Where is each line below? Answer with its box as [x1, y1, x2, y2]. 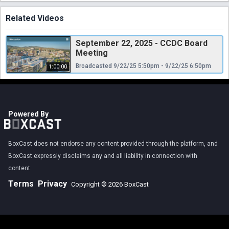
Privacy [38, 178, 67, 189]
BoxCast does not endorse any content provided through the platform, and [8, 140, 218, 147]
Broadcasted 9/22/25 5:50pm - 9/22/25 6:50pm [76, 62, 211, 70]
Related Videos [6, 13, 64, 23]
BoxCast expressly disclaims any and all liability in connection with [8, 152, 197, 159]
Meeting [76, 48, 108, 58]
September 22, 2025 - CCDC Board [76, 38, 208, 48]
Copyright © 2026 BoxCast [71, 180, 149, 188]
